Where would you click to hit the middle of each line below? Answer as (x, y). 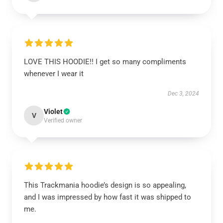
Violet (53, 111)
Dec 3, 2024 (183, 94)
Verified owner (63, 120)
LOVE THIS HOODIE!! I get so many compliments (105, 62)
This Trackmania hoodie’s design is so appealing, (105, 185)
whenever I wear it (54, 74)
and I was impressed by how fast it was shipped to (108, 197)
